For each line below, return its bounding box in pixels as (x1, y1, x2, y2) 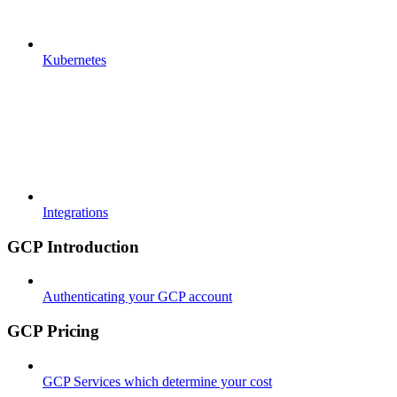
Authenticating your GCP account (43, 289, 232, 305)
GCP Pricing (7, 321, 99, 340)
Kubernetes (43, 51, 106, 67)
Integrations (43, 204, 108, 220)
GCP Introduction (7, 237, 139, 256)
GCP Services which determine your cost (43, 373, 272, 389)
